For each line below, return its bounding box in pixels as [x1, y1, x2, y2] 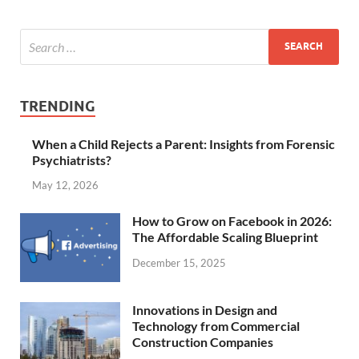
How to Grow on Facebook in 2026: [132, 213, 332, 229]
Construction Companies [132, 334, 273, 350]
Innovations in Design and [132, 302, 277, 318]
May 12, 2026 [32, 179, 99, 192]
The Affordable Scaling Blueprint [132, 229, 318, 245]
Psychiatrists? [32, 151, 111, 167]
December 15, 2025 [132, 256, 226, 270]
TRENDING [20, 97, 95, 115]
